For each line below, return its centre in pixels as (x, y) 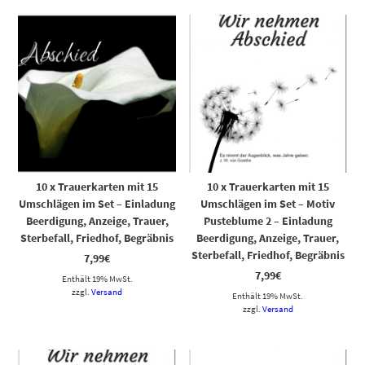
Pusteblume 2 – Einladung (268, 220)
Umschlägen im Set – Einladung (97, 203)
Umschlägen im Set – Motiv (268, 203)
